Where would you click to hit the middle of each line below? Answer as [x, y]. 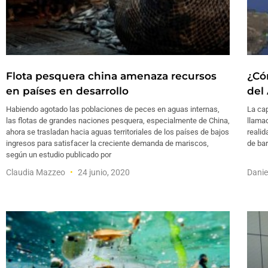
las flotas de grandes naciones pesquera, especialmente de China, [118, 120]
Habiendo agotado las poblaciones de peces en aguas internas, [113, 109]
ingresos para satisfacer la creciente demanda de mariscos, [107, 143]
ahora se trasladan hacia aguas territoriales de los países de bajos [118, 132]
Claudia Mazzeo [36, 172]
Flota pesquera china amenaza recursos [111, 76]
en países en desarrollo [67, 91]
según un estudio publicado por [59, 154]
